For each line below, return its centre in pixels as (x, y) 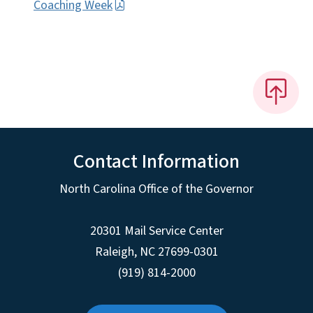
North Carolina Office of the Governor (156, 189)
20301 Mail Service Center (156, 231)
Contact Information (156, 161)
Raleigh (114, 252)
